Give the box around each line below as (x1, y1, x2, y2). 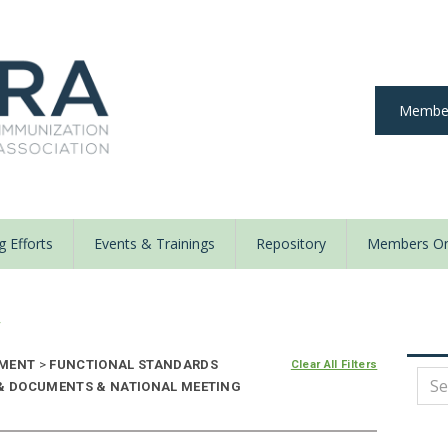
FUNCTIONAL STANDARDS (46, 357, 218, 373)
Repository (256, 234, 326, 254)
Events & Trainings (94, 234, 215, 254)
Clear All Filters (290, 358, 378, 372)
